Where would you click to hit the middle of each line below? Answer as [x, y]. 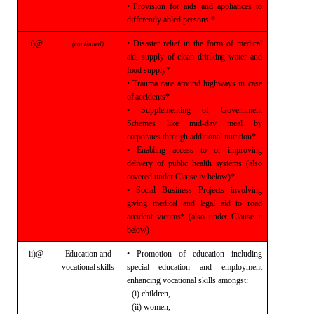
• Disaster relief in [158, 43]
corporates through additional [174, 136]
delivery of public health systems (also [194, 163]
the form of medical [226, 43]
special [138, 267]
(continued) [88, 44]
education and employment [205, 267]
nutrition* [239, 136]
